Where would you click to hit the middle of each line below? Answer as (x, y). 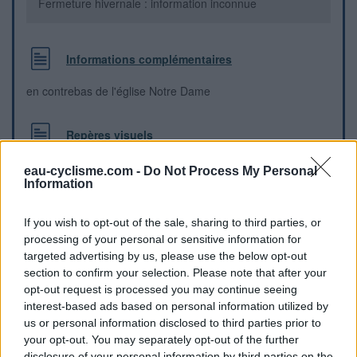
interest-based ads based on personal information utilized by (176, 306)
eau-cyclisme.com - (84, 171)
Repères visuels (110, 135)
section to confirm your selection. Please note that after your (175, 273)
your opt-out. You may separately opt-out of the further (161, 339)
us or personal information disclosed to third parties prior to (173, 323)
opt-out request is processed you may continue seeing (161, 289)
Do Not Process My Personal (230, 171)
